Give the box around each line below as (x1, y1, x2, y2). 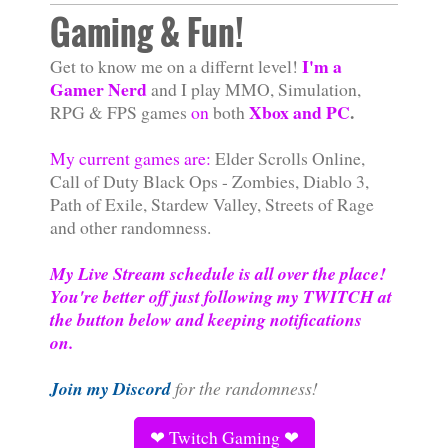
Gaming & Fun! (50, 6, 251, 57)
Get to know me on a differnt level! (50, 53, 302, 78)
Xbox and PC (249, 98, 350, 125)
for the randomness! (171, 375, 324, 400)
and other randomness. (50, 214, 223, 239)
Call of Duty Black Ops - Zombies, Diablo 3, (50, 168, 369, 193)
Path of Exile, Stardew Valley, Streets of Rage (50, 191, 374, 216)
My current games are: (50, 145, 211, 170)
